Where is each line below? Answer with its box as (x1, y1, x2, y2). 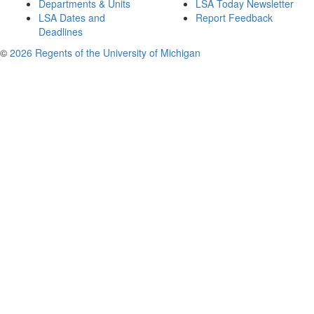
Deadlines (39, 25, 83, 39)
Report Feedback (196, 11, 273, 25)
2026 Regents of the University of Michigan (10, 46, 200, 60)
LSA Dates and (39, 11, 105, 25)
